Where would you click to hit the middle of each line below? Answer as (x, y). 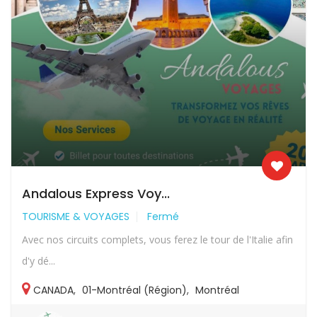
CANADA (53, 290)
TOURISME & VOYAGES (76, 216)
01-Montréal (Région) (134, 290)
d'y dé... (39, 260)
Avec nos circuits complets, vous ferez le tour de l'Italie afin (157, 239)
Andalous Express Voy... (96, 193)
